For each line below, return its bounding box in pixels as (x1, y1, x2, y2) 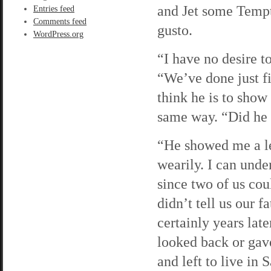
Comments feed (33, 17, 87, 26)
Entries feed (33, 4, 74, 13)
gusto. (157, 22, 192, 38)
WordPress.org (33, 30, 83, 39)
